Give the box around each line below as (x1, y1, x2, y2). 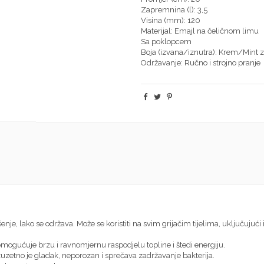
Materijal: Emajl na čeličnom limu (141, 27, 259, 36)
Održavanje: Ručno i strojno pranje (141, 58, 260, 68)
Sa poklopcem (141, 37, 192, 47)
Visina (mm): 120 (141, 16, 200, 25)
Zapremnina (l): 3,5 (141, 5, 207, 15)
